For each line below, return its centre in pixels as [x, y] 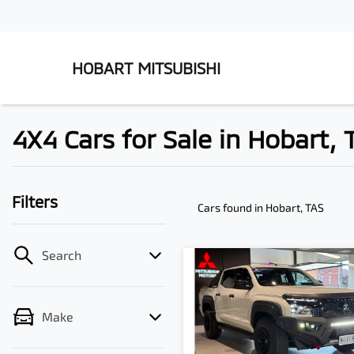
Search [62, 255]
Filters [35, 201]
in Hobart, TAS [289, 207]
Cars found [226, 207]
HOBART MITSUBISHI [146, 68]
